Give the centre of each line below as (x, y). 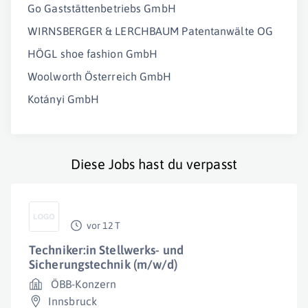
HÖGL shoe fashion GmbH (93, 54)
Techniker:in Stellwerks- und (106, 250)
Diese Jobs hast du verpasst (154, 164)
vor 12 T (103, 225)
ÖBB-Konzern (84, 284)
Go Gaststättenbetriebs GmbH (102, 8)
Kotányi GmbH (64, 99)
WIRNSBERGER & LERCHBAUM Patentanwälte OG (150, 31)
